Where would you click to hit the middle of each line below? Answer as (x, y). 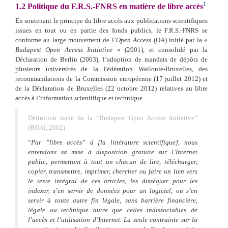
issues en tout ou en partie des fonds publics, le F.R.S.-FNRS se (111, 30)
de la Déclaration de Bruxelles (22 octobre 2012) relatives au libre (111, 88)
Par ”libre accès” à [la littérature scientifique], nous (114, 142)
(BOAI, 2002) (47, 127)
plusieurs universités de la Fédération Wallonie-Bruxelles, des (111, 69)
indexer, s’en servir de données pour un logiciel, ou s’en (113, 190)
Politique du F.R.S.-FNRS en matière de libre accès (114, 6)
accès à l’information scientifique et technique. (80, 98)
